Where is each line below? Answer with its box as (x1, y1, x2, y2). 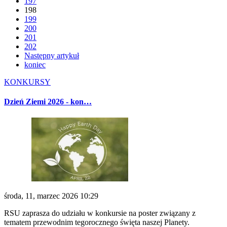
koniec (24, 60, 46, 69)
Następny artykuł (24, 51, 79, 60)
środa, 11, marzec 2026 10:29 (4, 191, 98, 200)
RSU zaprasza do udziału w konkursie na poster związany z (4, 208, 196, 217)
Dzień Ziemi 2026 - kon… (4, 97, 92, 106)
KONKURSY (4, 78, 51, 87)
